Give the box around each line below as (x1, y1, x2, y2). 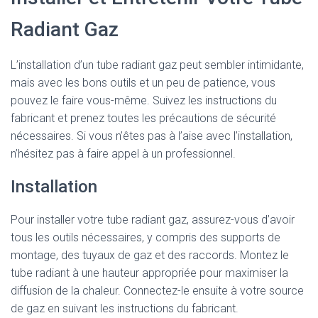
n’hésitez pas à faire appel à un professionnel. (11, 147, 236, 160)
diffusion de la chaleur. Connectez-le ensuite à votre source (11, 284, 304, 297)
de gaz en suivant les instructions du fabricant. (11, 302, 238, 315)
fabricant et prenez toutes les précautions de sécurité (11, 111, 276, 125)
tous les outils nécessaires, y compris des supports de (11, 231, 280, 244)
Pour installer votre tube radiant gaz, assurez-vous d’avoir (11, 213, 295, 226)
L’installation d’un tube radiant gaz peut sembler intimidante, (11, 58, 304, 72)
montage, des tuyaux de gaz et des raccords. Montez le (11, 248, 289, 262)
